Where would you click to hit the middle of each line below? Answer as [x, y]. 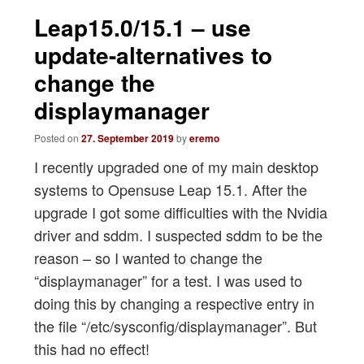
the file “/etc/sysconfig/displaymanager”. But [175, 325]
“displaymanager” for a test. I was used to [168, 280]
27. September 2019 [127, 138]
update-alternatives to [153, 54]
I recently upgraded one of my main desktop [176, 166]
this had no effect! [91, 348]
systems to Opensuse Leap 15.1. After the [170, 189]
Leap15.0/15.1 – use [142, 27]
